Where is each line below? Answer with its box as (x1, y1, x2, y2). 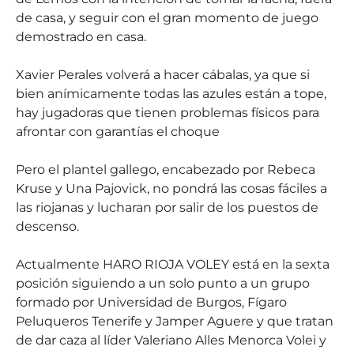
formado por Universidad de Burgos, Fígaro (16, 295, 287, 310)
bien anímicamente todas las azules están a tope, (16, 86, 326, 101)
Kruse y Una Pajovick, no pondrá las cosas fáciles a (16, 181, 327, 196)
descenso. (16, 219, 79, 234)
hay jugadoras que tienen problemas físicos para (16, 105, 319, 120)
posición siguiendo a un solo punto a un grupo (16, 276, 310, 291)
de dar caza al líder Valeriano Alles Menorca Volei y (16, 333, 326, 348)
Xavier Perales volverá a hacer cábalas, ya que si (16, 67, 310, 82)
